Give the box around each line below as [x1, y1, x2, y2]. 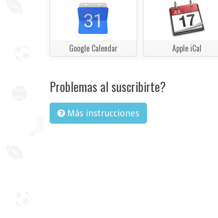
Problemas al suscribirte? [50, 77, 166, 96]
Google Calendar [69, 42, 118, 54]
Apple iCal [172, 42, 201, 54]
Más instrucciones [67, 108, 139, 119]
